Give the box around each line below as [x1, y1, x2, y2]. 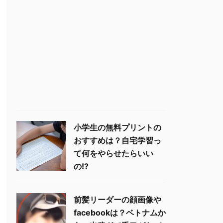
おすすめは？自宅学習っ [74, 135, 161, 145]
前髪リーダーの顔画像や [74, 195, 161, 205]
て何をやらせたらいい [74, 148, 153, 158]
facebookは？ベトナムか [74, 208, 166, 218]
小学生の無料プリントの [74, 122, 161, 132]
